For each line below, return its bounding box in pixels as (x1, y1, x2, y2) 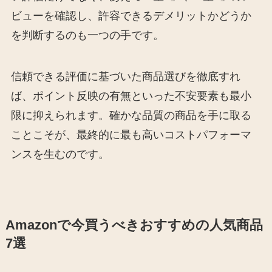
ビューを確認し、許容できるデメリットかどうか (10, 10, 251, 22)
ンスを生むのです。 (10, 148, 109, 161)
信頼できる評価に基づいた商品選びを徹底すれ (10, 70, 240, 83)
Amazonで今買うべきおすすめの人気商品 (5, 218, 263, 233)
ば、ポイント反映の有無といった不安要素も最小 (10, 90, 251, 103)
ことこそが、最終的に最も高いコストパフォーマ (10, 129, 251, 141)
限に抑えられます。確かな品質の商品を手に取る (10, 109, 251, 122)
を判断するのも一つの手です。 (10, 29, 164, 42)
